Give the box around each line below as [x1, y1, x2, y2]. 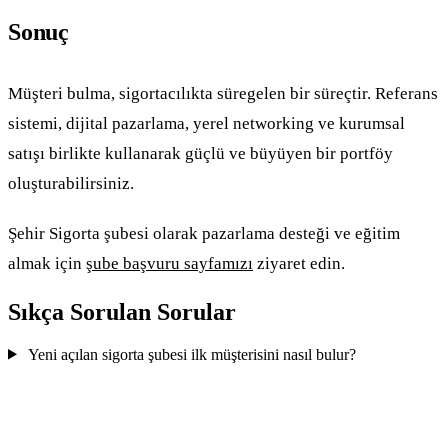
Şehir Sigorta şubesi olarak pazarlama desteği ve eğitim [8, 223, 400, 243]
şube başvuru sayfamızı [86, 253, 253, 273]
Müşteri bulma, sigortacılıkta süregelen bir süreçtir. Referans [8, 83, 438, 103]
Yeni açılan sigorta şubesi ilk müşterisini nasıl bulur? [27, 345, 356, 363]
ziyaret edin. [253, 253, 345, 273]
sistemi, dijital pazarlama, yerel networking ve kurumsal [8, 113, 405, 133]
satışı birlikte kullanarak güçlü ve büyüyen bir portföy [8, 143, 393, 163]
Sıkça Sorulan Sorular [8, 298, 236, 325]
